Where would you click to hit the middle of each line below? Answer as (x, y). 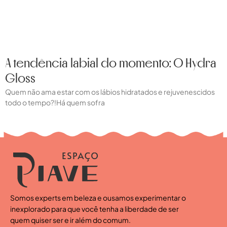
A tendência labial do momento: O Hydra (111, 63)
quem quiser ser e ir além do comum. (70, 220)
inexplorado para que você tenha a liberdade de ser (94, 209)
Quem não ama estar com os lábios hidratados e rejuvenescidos (110, 91)
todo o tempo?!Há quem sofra (55, 102)
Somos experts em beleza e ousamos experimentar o (98, 197)
